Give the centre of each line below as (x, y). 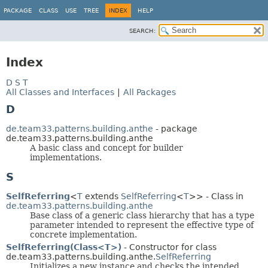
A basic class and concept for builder (106, 147)
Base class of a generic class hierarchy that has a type (142, 215)
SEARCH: (142, 31)
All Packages (150, 92)
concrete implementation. (83, 234)
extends (102, 196)
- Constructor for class (169, 247)
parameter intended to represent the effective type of (142, 225)
